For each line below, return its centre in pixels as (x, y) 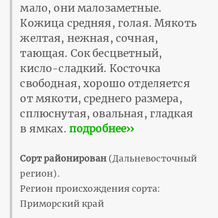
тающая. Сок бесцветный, (91, 53)
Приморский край (62, 204)
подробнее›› (101, 128)
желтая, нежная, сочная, (89, 38)
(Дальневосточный (152, 158)
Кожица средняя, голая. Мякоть (108, 23)
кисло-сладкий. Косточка (90, 68)
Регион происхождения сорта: (90, 189)
